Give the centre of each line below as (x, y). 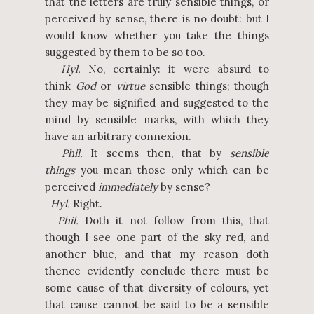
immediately (128, 187)
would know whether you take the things (157, 35)
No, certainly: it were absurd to (175, 69)
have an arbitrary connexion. (118, 136)
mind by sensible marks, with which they (157, 120)
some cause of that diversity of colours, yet (157, 288)
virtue (130, 86)
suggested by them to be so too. (125, 52)
